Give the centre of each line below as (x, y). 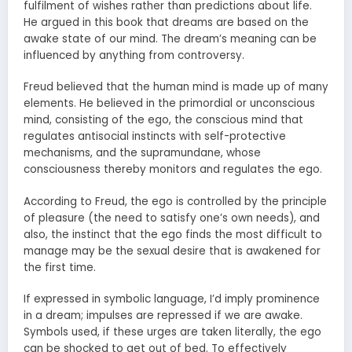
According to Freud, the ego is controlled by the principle (175, 201)
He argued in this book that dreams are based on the (166, 23)
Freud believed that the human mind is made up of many (176, 87)
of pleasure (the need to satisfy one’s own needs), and (172, 218)
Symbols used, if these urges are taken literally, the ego (172, 332)
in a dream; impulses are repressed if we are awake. (163, 315)
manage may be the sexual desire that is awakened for (172, 251)
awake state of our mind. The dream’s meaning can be (170, 39)
